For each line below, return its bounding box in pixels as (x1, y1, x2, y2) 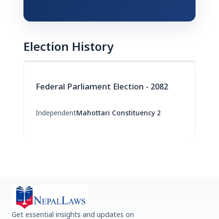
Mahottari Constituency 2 (76, 109, 161, 118)
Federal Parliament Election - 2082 (36, 82, 168, 93)
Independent (36, 109, 76, 118)
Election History (23, 40, 113, 56)
